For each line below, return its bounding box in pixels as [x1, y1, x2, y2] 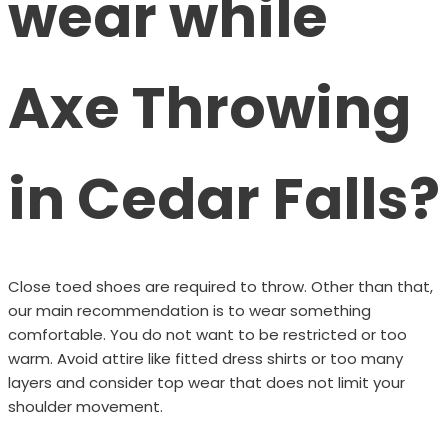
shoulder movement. [7, 395, 163, 417]
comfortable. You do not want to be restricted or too [7, 323, 407, 345]
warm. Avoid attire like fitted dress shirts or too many [7, 347, 403, 369]
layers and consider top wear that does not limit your [7, 371, 405, 393]
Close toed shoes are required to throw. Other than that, [7, 275, 433, 297]
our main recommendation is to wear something [7, 299, 371, 321]
